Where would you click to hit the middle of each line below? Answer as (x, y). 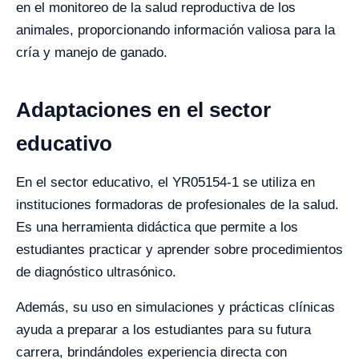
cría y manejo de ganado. (92, 52)
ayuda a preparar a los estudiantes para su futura (163, 330)
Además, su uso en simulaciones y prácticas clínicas (175, 307)
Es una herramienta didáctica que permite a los (157, 227)
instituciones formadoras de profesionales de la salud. (177, 205)
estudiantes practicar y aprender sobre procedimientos (179, 250)
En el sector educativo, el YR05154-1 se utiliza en (165, 182)
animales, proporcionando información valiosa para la (175, 30)
